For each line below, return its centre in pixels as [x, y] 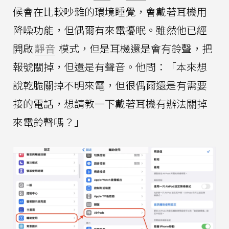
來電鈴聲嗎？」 [49, 122]
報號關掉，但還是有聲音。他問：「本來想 [110, 66]
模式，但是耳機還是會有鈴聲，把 [134, 48]
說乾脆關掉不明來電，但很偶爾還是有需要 [110, 85]
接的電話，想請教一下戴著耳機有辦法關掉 [110, 103]
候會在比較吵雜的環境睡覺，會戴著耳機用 [110, 11]
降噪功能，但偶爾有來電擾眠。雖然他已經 [110, 30]
